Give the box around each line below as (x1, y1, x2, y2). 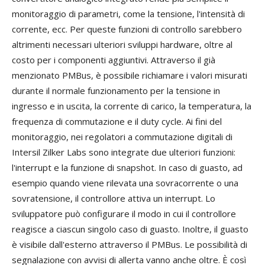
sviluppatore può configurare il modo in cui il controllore (12, 208, 236, 220)
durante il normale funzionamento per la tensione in (12, 85, 220, 97)
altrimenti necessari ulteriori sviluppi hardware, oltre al (12, 38, 232, 51)
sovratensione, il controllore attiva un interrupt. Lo (12, 192, 215, 205)
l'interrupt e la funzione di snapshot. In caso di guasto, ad (12, 161, 243, 174)
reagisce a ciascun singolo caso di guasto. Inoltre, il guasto (12, 223, 248, 235)
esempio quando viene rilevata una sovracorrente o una (12, 177, 238, 189)
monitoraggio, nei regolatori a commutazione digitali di (12, 131, 232, 143)
